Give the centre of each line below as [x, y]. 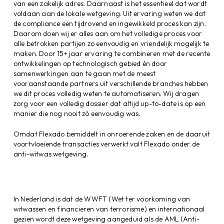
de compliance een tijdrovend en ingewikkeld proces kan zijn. [109, 23]
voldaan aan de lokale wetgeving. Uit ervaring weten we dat [109, 13]
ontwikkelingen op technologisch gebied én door [90, 63]
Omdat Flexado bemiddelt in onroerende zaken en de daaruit [112, 134]
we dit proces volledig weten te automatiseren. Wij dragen [106, 93]
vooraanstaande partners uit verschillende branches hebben [111, 83]
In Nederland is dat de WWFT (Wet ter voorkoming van [102, 199]
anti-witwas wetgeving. [51, 154]
